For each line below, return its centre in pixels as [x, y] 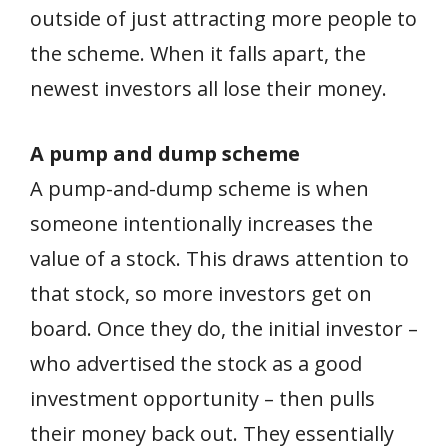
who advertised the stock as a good [196, 364]
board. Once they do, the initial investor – [224, 329]
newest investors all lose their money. [208, 89]
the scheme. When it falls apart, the [198, 54]
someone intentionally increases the [201, 224]
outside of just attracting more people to [223, 19]
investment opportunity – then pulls [202, 399]
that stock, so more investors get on [201, 294]
